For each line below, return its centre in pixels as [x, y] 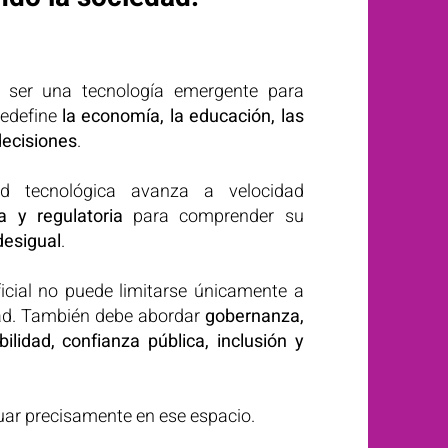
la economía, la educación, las [182, 116]
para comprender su [213, 216]
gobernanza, [254, 316]
